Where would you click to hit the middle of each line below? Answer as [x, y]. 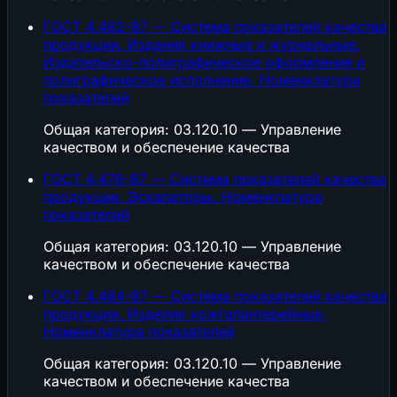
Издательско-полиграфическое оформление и [204, 62]
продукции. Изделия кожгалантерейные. [185, 314]
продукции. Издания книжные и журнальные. [202, 45]
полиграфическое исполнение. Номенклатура [202, 80]
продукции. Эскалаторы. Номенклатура [183, 197]
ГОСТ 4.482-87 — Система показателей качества [215, 27]
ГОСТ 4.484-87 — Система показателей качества [215, 296]
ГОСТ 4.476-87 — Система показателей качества [215, 179]
